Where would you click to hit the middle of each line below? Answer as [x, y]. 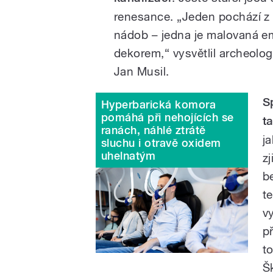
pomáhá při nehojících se [168, 117]
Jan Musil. [142, 71]
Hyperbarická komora [159, 104]
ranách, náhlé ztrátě [154, 130]
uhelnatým [129, 155]
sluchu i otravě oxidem [161, 143]
